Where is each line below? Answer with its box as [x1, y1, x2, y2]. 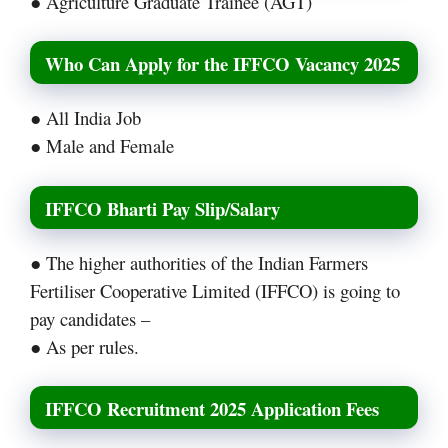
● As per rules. [30, 333, 139, 359]
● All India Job [30, 105, 141, 131]
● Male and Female [30, 133, 174, 159]
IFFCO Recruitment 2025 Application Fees [45, 395, 379, 423]
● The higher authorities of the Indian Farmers [30, 249, 368, 275]
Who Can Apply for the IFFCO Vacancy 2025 [45, 50, 400, 78]
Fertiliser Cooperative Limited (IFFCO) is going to [30, 277, 400, 303]
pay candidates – [30, 305, 150, 331]
